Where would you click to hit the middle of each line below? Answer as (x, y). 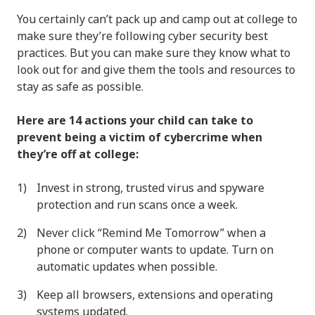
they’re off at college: (78, 154)
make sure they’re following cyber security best (142, 36)
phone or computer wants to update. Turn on (155, 249)
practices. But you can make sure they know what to (154, 52)
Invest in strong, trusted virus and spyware (150, 187)
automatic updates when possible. (127, 266)
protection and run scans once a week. (137, 204)
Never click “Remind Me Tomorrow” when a (151, 232)
